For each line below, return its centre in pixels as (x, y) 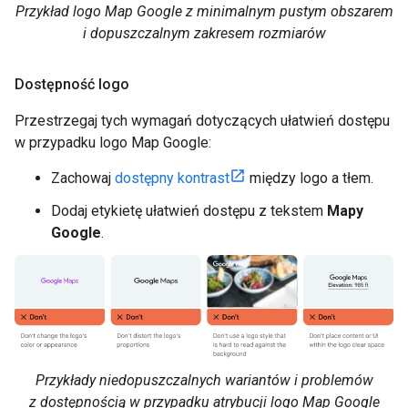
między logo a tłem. (310, 178)
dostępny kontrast (172, 178)
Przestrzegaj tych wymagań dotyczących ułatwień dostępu (202, 120)
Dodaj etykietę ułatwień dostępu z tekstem (189, 210)
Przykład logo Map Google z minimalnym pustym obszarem (204, 11)
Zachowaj (83, 178)
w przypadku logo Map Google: (113, 142)
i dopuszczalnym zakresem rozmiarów (204, 33)
